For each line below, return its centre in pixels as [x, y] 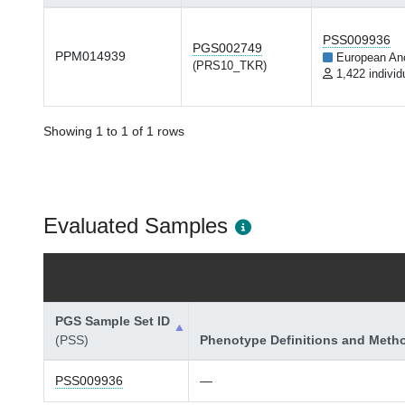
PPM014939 [90, 56]
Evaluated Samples [136, 226]
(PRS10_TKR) [230, 66]
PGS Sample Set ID [113, 321]
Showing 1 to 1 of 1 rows [114, 131]
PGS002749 [227, 48]
